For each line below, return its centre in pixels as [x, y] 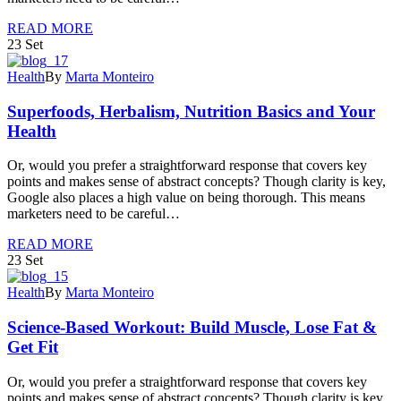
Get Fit [33, 346]
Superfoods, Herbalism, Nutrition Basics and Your [191, 111]
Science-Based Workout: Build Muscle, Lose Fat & [192, 327]
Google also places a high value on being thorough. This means [186, 198]
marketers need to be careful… [94, 214]
